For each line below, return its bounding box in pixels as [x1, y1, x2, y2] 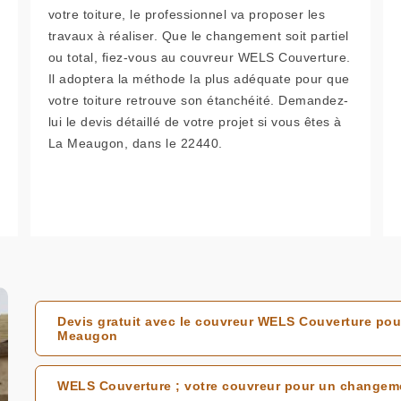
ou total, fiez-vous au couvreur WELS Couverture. [47, 50, 351, 64]
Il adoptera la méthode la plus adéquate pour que [47, 72, 350, 86]
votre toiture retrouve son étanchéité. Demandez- [47, 93, 349, 107]
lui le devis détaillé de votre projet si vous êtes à [47, 115, 342, 129]
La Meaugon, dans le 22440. [47, 136, 223, 150]
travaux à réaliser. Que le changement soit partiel [47, 29, 349, 43]
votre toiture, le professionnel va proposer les [47, 7, 326, 21]
